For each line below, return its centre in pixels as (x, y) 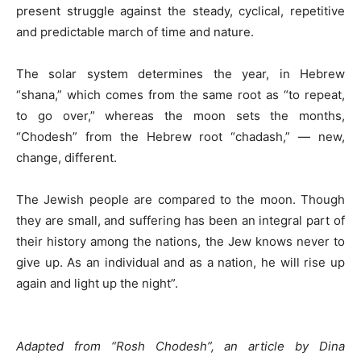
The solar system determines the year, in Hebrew (180, 74)
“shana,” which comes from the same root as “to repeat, (180, 95)
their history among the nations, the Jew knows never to (180, 241)
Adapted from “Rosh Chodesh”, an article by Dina (180, 346)
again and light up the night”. (97, 283)
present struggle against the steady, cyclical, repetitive (180, 11)
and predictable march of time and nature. (135, 32)
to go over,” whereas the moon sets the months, (180, 116)
